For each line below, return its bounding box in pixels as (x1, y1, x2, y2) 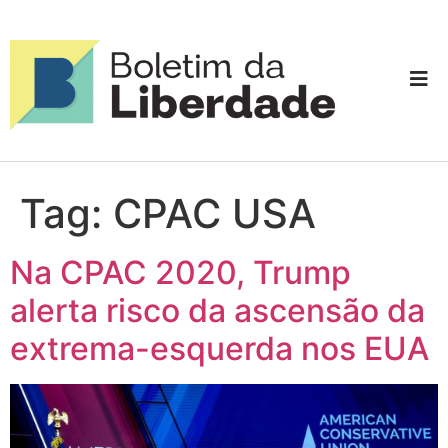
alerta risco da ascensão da (10, 290, 425, 330)
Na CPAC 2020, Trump (10, 252, 351, 292)
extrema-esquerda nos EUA (10, 328, 429, 368)
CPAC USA (113, 188, 316, 238)
